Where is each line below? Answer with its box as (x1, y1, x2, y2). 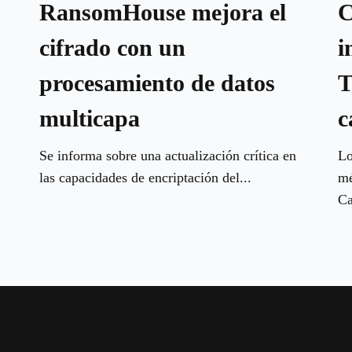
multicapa (38, 104, 140, 131)
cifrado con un (38, 34, 185, 60)
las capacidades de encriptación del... (38, 169, 251, 185)
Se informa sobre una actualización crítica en (38, 147, 296, 163)
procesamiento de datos (38, 69, 275, 96)
